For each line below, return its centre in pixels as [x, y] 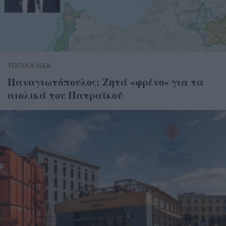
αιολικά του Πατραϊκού [65, 95]
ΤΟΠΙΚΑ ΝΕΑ [29, 65]
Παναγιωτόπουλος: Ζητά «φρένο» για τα [106, 82]
